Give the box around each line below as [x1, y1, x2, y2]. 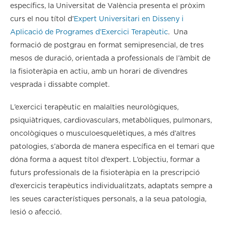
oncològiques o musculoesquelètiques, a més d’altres [10, 130, 196, 137]
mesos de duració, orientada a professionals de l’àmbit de [10, 54, 210, 62]
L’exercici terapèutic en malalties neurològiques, [10, 103, 179, 111]
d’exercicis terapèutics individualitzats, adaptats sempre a [10, 182, 212, 190]
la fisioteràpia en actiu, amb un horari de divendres [10, 68, 188, 75]
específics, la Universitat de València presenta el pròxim [10, 2, 205, 10]
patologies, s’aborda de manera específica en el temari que [10, 143, 214, 150]
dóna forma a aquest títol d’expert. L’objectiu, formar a [10, 156, 200, 163]
